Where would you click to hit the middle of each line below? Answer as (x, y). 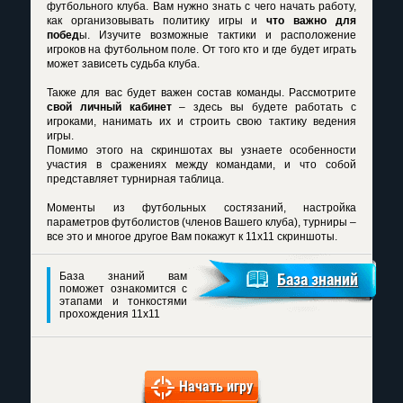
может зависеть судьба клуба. (123, 64)
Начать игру (216, 386)
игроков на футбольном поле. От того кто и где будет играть (201, 49)
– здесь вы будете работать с (264, 107)
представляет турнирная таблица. (135, 179)
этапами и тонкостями (123, 301)
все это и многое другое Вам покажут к (146, 237)
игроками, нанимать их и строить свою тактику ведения (201, 121)
